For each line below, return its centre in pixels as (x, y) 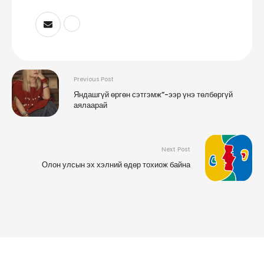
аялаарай (90, 105)
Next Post (176, 150)
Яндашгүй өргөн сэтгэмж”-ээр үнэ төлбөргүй (153, 95)
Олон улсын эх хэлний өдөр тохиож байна (115, 165)
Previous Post (94, 80)
